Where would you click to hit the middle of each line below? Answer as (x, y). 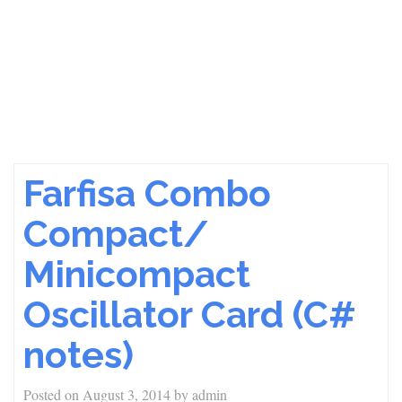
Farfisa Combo (147, 193)
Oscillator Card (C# (189, 315)
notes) (79, 355)
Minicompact (137, 274)
